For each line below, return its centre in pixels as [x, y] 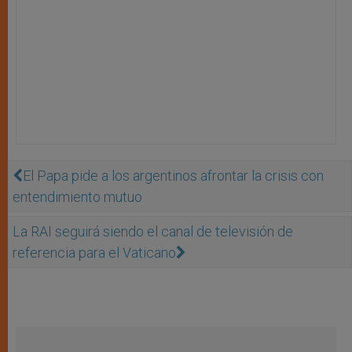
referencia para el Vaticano [94, 252]
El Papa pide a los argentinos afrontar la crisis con [173, 175]
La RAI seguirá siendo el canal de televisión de [153, 231]
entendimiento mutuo [77, 196]
